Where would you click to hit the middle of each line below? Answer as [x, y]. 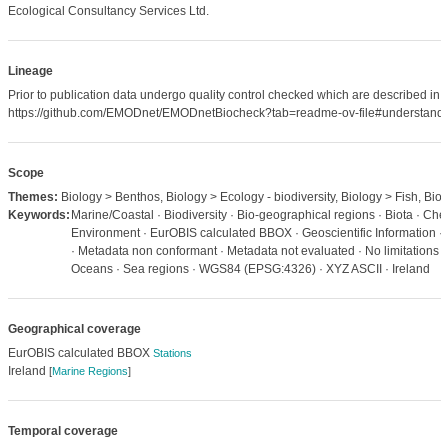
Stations [172, 353]
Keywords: [38, 215]
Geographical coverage [74, 329]
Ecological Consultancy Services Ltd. [108, 11]
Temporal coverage [62, 431]
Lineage [30, 71]
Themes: [32, 197]
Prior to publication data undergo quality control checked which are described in [223, 95]
